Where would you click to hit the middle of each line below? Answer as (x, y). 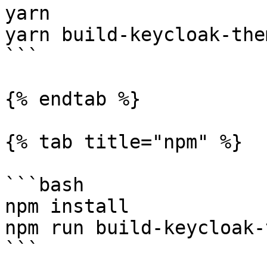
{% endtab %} (73, 99)
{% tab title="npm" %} (124, 142)
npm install (67, 206)
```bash (44, 185)
